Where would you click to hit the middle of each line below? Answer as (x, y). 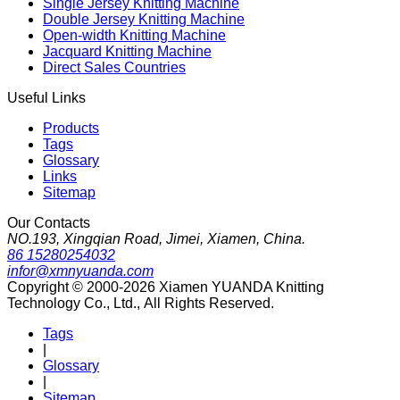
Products (71, 128)
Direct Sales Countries (114, 67)
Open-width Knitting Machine (134, 35)
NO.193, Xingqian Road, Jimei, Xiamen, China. (156, 238)
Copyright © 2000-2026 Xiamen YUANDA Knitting (166, 287)
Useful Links (46, 97)
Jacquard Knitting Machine (127, 51)
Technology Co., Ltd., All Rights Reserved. (141, 303)
